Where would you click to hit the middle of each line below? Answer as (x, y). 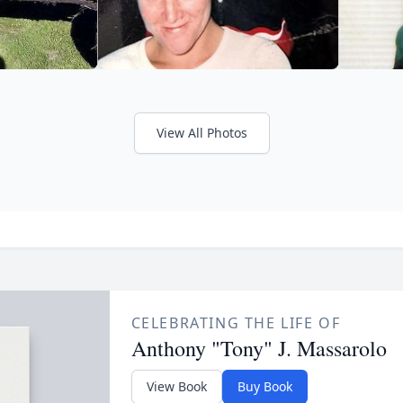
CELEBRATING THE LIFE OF (236, 322)
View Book (176, 386)
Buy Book (264, 386)
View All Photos (201, 132)
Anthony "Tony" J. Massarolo (259, 348)
